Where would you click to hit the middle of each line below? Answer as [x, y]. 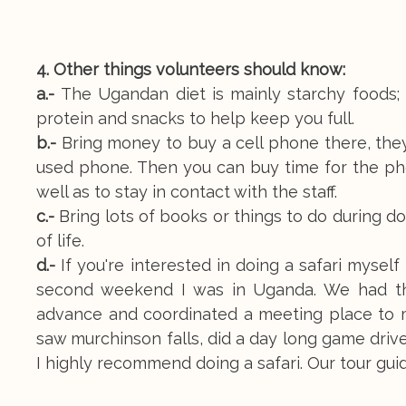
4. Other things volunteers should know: [191, 69]
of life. [60, 240]
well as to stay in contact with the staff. [187, 191]
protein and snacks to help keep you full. [195, 118]
